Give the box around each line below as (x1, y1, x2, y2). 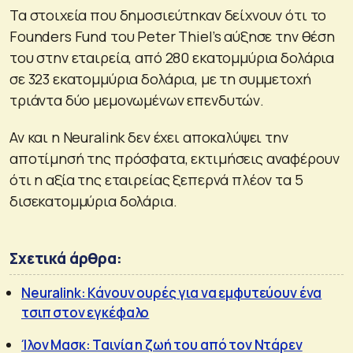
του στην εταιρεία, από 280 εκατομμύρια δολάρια (9, 47, 335, 67)
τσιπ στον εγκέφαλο (21, 303, 150, 321)
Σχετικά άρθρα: (9, 247, 122, 269)
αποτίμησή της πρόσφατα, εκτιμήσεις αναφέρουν (9, 148, 340, 168)
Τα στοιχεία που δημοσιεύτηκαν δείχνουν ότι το (9, 5, 327, 24)
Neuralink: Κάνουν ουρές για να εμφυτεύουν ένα (21, 283, 322, 302)
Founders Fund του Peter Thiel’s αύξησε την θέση (9, 26, 335, 46)
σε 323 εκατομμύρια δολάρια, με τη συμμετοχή (9, 69, 311, 88)
